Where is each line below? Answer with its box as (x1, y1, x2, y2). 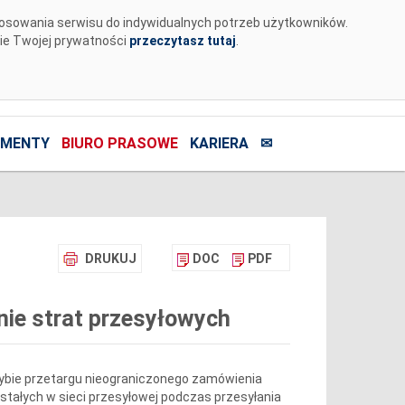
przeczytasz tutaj (128, 33, 236, 48)
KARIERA (189, 135, 249, 153)
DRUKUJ (84, 251, 137, 267)
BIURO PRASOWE (61, 135, 178, 153)
